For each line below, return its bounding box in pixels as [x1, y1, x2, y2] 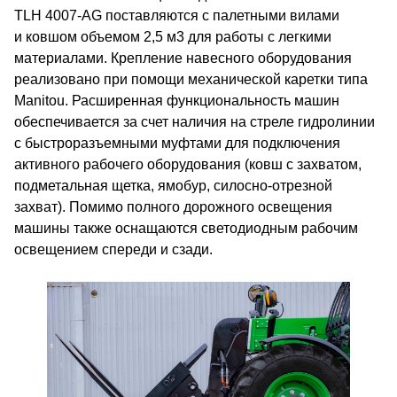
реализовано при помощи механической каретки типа [14, 72, 368, 87]
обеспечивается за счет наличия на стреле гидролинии [14, 114, 375, 129]
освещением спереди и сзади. [14, 242, 213, 257]
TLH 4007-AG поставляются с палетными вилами [14, 8, 339, 23]
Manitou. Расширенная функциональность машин [14, 93, 339, 108]
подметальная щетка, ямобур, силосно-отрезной [14, 178, 332, 193]
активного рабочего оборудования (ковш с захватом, [14, 157, 362, 172]
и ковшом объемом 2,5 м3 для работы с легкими [14, 29, 331, 44]
